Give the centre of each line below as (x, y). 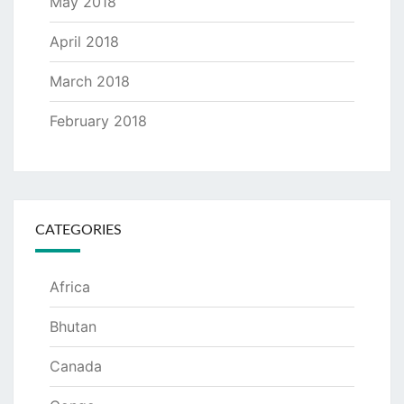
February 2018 (98, 121)
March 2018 (90, 82)
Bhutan (73, 327)
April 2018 (84, 42)
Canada (76, 367)
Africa (70, 287)
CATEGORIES (78, 230)
